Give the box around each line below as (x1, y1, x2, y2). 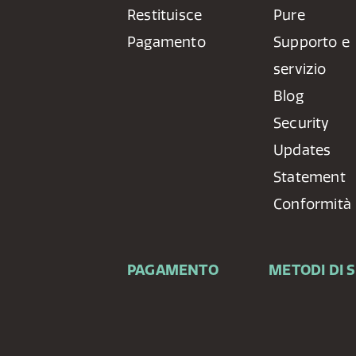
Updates (273, 141, 331, 159)
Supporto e (273, 33, 350, 51)
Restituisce (127, 6, 203, 24)
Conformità (273, 195, 352, 213)
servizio (273, 60, 327, 78)
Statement (273, 168, 346, 186)
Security (273, 114, 330, 132)
